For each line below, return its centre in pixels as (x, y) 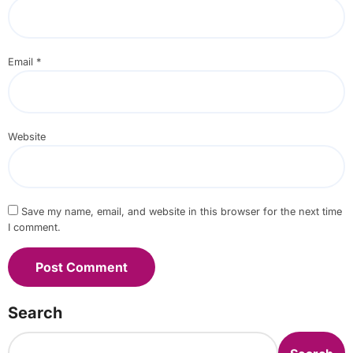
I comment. (34, 228)
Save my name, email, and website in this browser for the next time (181, 212)
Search (35, 313)
